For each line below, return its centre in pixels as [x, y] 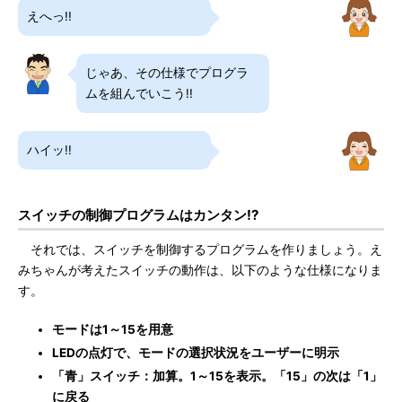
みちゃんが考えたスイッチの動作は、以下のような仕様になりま [200, 270]
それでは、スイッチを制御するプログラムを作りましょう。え [200, 249]
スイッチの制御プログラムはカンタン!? [139, 215]
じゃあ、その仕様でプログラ [167, 73]
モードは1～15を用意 [113, 329]
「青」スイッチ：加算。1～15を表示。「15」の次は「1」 [217, 376]
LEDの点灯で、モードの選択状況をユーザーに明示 [196, 353]
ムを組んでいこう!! [139, 93]
